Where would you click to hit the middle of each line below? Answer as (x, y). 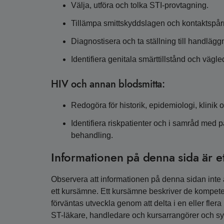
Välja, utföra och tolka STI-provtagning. (140, 5)
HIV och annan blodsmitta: (108, 84)
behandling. (92, 135)
